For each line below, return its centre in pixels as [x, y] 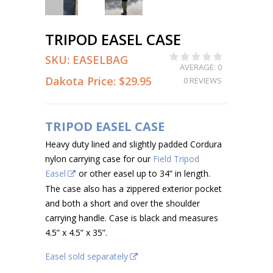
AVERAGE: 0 [201, 67]
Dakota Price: [82, 81]
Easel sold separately [87, 256]
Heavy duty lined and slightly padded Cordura [133, 144]
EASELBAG [100, 60]
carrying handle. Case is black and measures [132, 218]
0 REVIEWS [203, 80]
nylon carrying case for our [99, 159]
